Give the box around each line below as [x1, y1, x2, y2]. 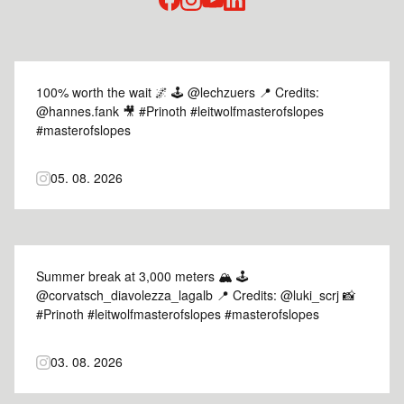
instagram [179, 10, 265, 37]
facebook [158, 10, 237, 37]
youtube [201, 10, 271, 37]
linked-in [223, 10, 296, 37]
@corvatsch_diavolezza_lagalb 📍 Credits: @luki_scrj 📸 [36, 286, 355, 304]
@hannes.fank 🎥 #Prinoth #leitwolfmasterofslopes [36, 102, 324, 120]
